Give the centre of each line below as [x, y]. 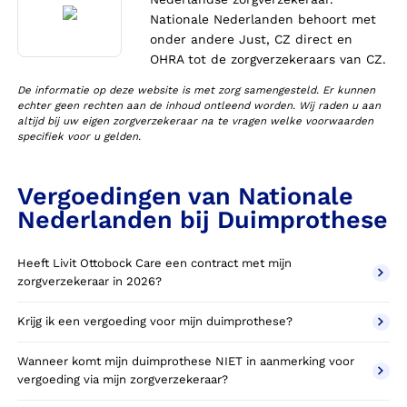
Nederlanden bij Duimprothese [203, 219]
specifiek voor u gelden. [79, 137]
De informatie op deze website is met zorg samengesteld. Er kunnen [197, 90]
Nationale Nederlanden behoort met [263, 19]
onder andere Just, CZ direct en [252, 39]
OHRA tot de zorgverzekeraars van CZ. [268, 59]
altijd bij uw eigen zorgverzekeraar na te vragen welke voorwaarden [196, 121]
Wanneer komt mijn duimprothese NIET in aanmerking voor [186, 362]
